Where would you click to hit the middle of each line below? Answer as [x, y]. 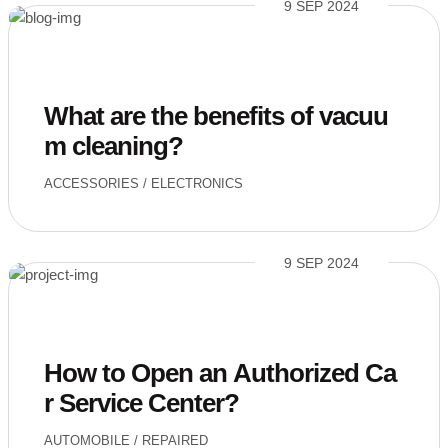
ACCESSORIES [91, 183]
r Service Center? [141, 403]
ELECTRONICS [197, 183]
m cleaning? [113, 146]
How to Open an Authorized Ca [220, 373]
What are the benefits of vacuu [216, 116]
